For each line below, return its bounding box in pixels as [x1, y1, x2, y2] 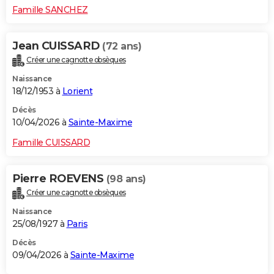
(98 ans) [106, 173, 146, 185]
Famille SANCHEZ [12, 4, 88, 16]
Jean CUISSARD [12, 39, 102, 53]
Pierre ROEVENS [12, 172, 106, 186]
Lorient [62, 86, 92, 97]
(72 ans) [102, 40, 141, 53]
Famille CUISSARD [12, 137, 90, 149]
